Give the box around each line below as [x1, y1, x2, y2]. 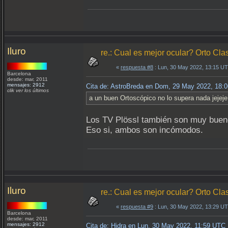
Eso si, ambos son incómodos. [86, 125, 203, 135]
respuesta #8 [121, 64, 153, 70]
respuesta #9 [121, 204, 153, 210]
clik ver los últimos [7, 88, 49, 93]
